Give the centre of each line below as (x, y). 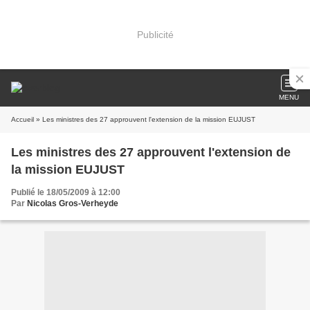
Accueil (22, 119)
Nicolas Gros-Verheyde (73, 203)
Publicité (155, 34)
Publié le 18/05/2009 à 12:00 (66, 192)
